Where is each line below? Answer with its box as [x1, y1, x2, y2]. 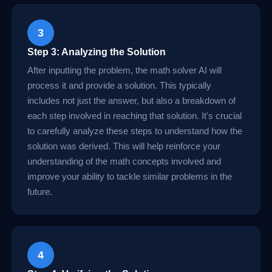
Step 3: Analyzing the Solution [27, 47, 166, 57]
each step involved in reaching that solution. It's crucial [27, 110, 242, 121]
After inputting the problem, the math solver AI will [27, 65, 222, 75]
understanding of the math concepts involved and [27, 156, 221, 166]
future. [27, 186, 52, 197]
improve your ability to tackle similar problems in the [27, 171, 232, 182]
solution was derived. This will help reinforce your [27, 141, 220, 151]
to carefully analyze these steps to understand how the [27, 126, 242, 136]
